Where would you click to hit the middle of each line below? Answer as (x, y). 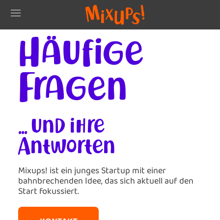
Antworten (67, 146)
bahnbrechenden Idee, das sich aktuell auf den (106, 181)
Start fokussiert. (49, 192)
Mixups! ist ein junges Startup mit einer (92, 171)
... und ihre (62, 125)
